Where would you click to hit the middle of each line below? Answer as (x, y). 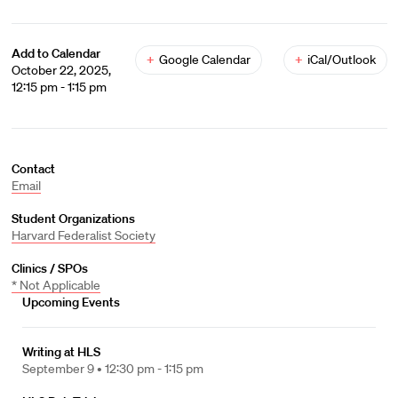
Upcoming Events (71, 302)
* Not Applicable (56, 285)
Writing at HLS (61, 352)
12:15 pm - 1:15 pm (59, 87)
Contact (33, 169)
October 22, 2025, (61, 70)
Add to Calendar (56, 53)
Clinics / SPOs (49, 268)
